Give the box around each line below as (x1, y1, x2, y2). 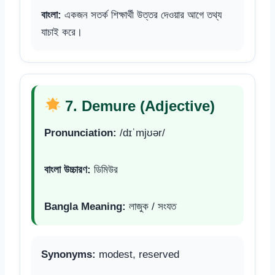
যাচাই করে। (41, 26, 82, 38)
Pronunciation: (44, 126, 117, 139)
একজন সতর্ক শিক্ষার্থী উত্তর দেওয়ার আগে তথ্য (61, 9, 222, 21)
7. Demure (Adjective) (61, 97, 215, 114)
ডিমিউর (91, 163, 118, 176)
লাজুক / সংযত (126, 200, 176, 212)
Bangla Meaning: (44, 200, 126, 212)
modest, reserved (96, 248, 179, 260)
